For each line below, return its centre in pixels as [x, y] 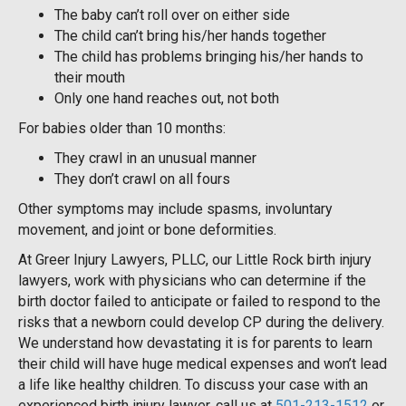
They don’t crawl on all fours [142, 179]
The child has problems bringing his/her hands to [209, 56]
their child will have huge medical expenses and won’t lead [203, 363]
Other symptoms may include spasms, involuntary [175, 208]
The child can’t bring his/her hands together [190, 35]
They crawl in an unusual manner [155, 158]
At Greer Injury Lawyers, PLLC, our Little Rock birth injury [195, 259]
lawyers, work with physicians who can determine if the [192, 280]
